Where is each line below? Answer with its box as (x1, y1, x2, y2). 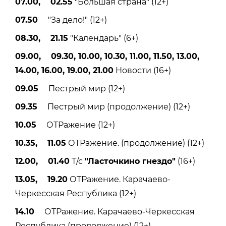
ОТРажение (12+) (36, 120, 115, 130)
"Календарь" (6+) (68, 33, 138, 43)
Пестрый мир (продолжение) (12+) (37, 101, 190, 111)
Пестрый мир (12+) (38, 83, 125, 93)
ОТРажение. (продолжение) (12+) (66, 138, 204, 148)
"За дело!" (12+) (38, 15, 107, 25)
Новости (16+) (114, 65, 171, 75)
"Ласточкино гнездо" (85, 156, 176, 166)
